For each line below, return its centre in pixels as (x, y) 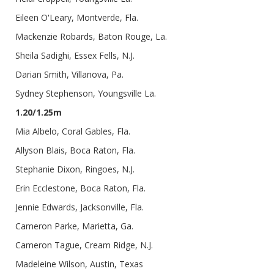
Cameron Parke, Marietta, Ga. (74, 226)
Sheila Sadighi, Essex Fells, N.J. (75, 56)
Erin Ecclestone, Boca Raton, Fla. (80, 188)
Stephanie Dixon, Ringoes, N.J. (75, 169)
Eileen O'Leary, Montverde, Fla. (77, 18)
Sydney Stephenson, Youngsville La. (86, 94)
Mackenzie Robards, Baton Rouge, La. (91, 37)
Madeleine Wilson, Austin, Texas (79, 264)
